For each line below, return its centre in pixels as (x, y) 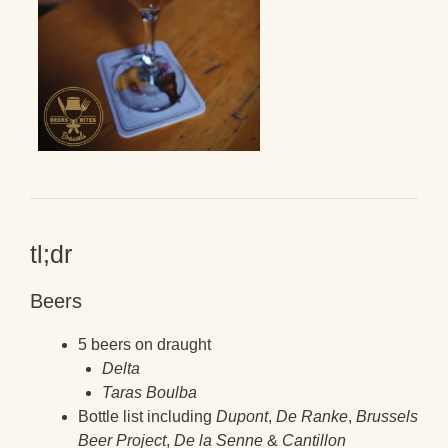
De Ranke (312, 416)
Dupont (242, 416)
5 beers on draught (144, 344)
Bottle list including (147, 416)
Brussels (387, 416)
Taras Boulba (149, 392)
